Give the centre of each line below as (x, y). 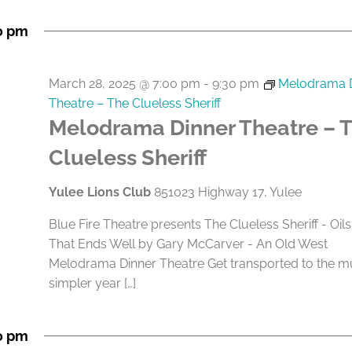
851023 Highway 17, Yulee (227, 192)
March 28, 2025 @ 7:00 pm (124, 84)
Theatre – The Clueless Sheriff (134, 103)
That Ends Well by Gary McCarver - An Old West (188, 244)
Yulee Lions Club (101, 192)
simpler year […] (92, 283)
